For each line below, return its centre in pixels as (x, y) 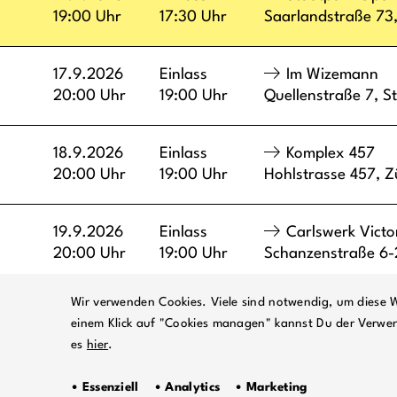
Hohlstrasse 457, (324, 175)
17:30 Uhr (193, 17)
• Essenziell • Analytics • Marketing (189, 387)
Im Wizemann (332, 74)
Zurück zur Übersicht (148, 311)
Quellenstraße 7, (323, 96)
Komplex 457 (331, 153)
